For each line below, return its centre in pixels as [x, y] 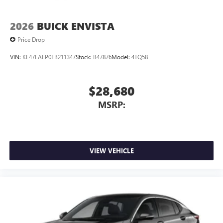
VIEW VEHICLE [111, 150]
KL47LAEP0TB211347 [49, 56]
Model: [121, 56]
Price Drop [31, 40]
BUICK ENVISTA [76, 26]
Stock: [84, 56]
